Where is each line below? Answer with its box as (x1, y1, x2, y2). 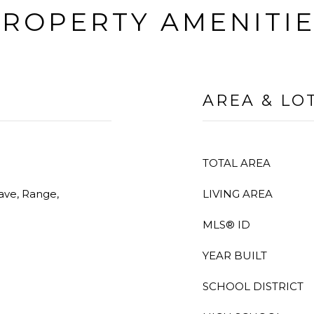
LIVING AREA (203, 187, 273, 200)
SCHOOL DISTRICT (203, 280, 303, 293)
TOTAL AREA (203, 156, 271, 170)
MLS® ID (203, 218, 250, 231)
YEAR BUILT (203, 249, 267, 262)
